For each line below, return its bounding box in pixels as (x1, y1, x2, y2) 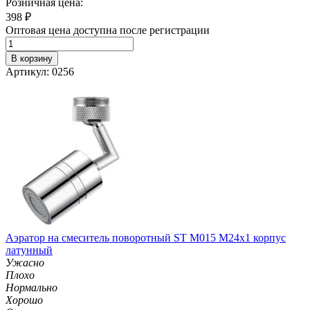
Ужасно (6, 256, 44, 268)
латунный (6, 244, 53, 256)
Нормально (6, 281, 57, 293)
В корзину (11, 53, 53, 64)
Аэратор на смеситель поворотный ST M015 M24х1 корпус (6, 231, 286, 244)
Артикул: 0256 (6, 65, 74, 77)
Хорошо (6, 293, 43, 306)
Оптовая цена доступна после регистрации (6, 24, 210, 36)
